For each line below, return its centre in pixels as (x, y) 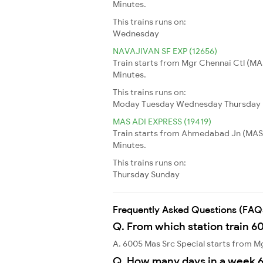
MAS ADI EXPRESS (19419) (162, 121)
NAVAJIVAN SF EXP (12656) (165, 51)
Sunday (165, 174)
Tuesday (158, 104)
